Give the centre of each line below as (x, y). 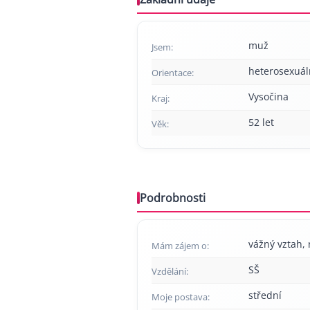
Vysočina (268, 96)
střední (265, 295)
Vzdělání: (170, 271)
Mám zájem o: (180, 245)
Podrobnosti (173, 198)
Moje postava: (181, 297)
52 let (261, 122)
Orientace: (173, 72)
